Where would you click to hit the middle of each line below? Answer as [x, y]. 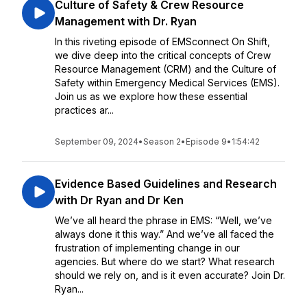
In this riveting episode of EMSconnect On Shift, [162, 41]
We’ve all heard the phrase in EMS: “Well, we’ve [163, 220]
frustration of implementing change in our [147, 248]
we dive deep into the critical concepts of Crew [163, 55]
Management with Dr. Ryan [126, 21]
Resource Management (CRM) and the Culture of [165, 69]
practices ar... [84, 110]
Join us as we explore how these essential [151, 96]
